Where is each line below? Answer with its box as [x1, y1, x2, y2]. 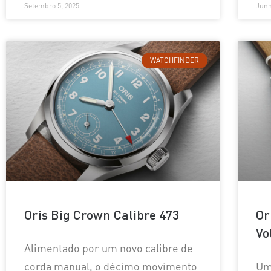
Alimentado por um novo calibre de [24, 241, 193, 255]
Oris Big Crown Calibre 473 [24, 206, 179, 223]
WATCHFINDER [149, 56, 199, 65]
